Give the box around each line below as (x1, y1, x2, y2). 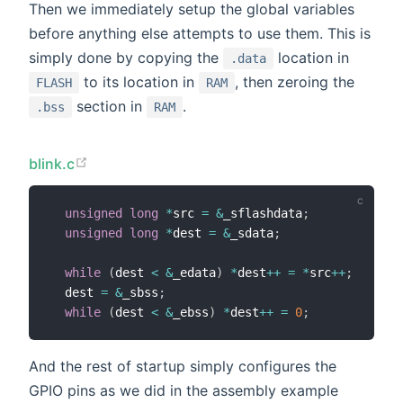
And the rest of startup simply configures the (29, 356, 336, 375)
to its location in (79, 73, 199, 92)
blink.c (29, 155, 76, 174)
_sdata (230, 225, 273, 240)
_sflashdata (223, 205, 302, 220)
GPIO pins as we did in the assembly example (29, 381, 338, 399)
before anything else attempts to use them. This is (29, 24, 371, 43)
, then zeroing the (235, 73, 354, 92)
